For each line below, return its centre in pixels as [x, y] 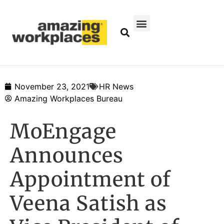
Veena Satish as [88, 204]
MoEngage [63, 132]
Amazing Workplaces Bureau [68, 99]
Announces [67, 156]
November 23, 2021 [52, 87]
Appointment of [90, 180]
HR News [116, 87]
